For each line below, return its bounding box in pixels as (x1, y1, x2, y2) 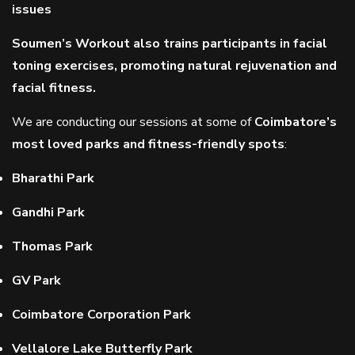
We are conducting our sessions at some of (12, 113, 254, 131)
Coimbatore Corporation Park (12, 306, 191, 323)
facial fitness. (12, 79, 96, 97)
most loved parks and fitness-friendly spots (12, 136, 284, 153)
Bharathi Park (12, 170, 94, 187)
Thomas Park (12, 238, 93, 255)
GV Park (12, 272, 61, 289)
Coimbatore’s (254, 113, 337, 131)
